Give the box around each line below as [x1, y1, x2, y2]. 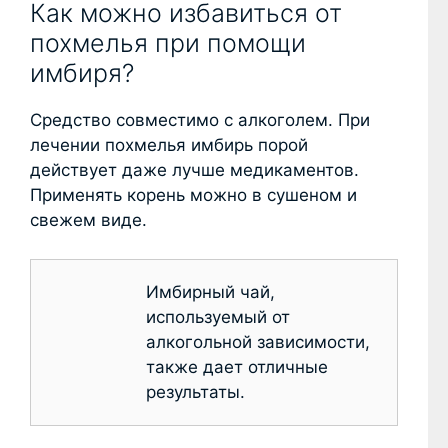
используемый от [146, 306, 290, 327]
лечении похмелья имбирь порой [30, 135, 308, 156]
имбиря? [30, 58, 134, 89]
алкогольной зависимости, [146, 331, 370, 352]
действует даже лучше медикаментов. [30, 160, 359, 181]
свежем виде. [30, 210, 147, 231]
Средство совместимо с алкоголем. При [30, 110, 370, 131]
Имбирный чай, [146, 281, 275, 302]
